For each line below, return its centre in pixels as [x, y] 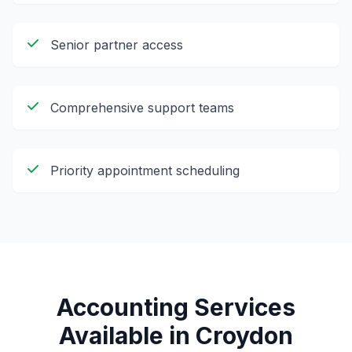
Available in [127, 335]
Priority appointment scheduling [145, 170]
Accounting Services [176, 307]
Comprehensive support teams [142, 108]
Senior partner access [117, 45]
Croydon [244, 335]
